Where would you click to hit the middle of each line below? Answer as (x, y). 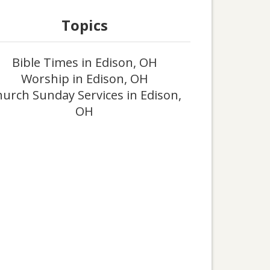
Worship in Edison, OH (84, 79)
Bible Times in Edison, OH (84, 62)
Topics (84, 25)
